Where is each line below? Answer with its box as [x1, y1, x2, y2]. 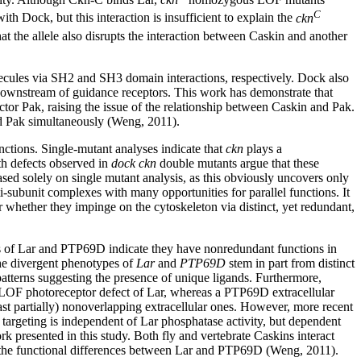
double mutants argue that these [156, 156, 319, 170]
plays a [243, 141, 282, 156]
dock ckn [111, 156, 156, 170]
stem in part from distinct [226, 255, 355, 270]
